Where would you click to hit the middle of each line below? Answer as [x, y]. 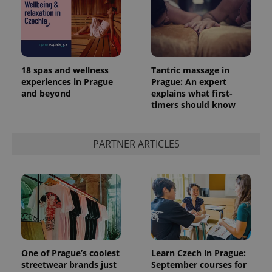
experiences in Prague [67, 81]
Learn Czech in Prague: [199, 253]
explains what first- [192, 93]
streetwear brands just [69, 265]
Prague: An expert [189, 81]
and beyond [46, 93]
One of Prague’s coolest [70, 253]
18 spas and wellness [65, 70]
